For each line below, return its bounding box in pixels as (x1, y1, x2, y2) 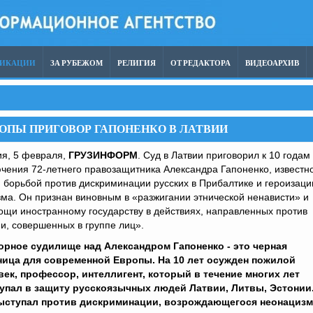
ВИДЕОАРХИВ (245, 59, 299, 68)
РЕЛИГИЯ (117, 59, 156, 68)
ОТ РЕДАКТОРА (170, 59, 231, 68)
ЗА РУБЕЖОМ (50, 59, 103, 68)
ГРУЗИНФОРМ (68, 150, 138, 161)
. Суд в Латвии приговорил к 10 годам (138, 150, 310, 161)
